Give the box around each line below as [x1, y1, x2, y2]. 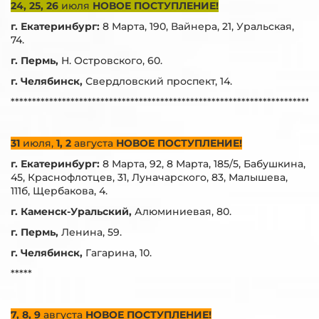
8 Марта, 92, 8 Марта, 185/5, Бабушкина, [100, 157, 305, 170]
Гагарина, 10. [85, 246, 152, 259]
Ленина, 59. [61, 226, 122, 239]
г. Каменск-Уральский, [11, 205, 132, 218]
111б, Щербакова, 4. [11, 184, 108, 197]
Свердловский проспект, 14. [85, 75, 232, 88]
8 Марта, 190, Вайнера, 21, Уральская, [103, 20, 294, 33]
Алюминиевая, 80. [132, 205, 231, 218]
